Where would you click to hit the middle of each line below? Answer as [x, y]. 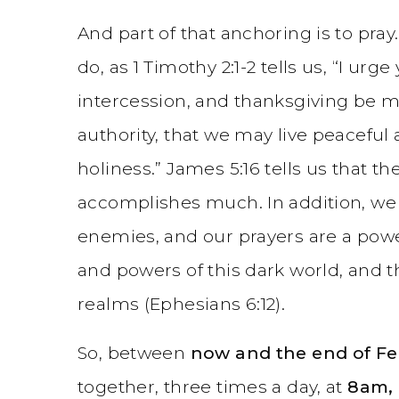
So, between [134, 352]
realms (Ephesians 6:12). [182, 303]
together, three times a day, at [213, 386]
